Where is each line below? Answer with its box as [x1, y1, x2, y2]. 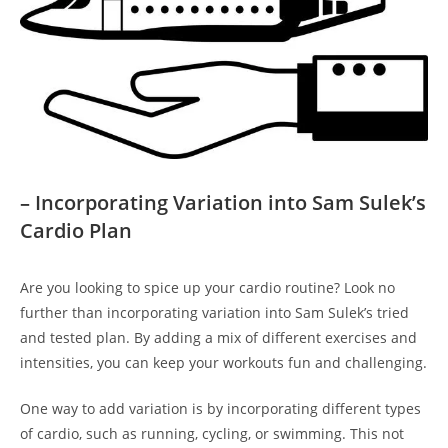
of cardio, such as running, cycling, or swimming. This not [20, 423, 404, 443]
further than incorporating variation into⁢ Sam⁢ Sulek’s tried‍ [20, 302, 409, 322]
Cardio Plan [20, 216, 132, 244]
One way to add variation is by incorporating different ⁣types [20, 398, 421, 418]
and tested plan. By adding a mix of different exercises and [20, 327, 417, 347]
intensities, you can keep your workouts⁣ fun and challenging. [20, 352, 427, 372]
